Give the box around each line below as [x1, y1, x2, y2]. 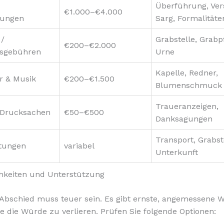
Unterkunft [155, 147, 198, 157]
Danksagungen [155, 113, 212, 123]
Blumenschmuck [155, 80, 222, 90]
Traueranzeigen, [155, 101, 218, 111]
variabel [64, 140, 94, 150]
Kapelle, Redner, [155, 67, 218, 77]
